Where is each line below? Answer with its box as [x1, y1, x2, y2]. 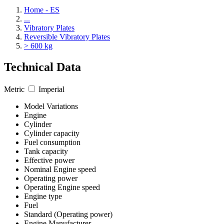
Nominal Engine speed [24, 164, 96, 173]
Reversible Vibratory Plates [24, 32, 110, 41]
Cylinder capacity [24, 128, 79, 137]
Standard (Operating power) [24, 209, 112, 218]
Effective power [24, 155, 74, 164]
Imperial [38, 84, 64, 93]
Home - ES [24, 5, 59, 14]
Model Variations [24, 101, 78, 110]
